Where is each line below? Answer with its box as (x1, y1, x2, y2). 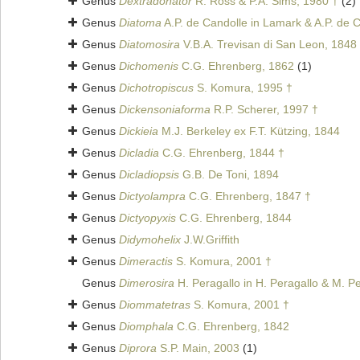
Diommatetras (119, 298, 190, 312)
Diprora (119, 342, 157, 355)
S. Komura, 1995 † (194, 81, 292, 95)
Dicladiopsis (119, 168, 179, 182)
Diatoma (119, 16, 162, 30)
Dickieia (119, 125, 158, 138)
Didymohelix (119, 233, 181, 247)
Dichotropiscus (119, 81, 194, 95)
